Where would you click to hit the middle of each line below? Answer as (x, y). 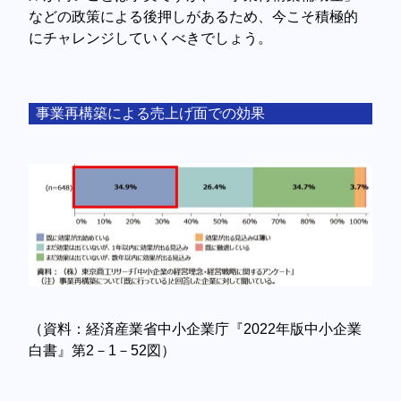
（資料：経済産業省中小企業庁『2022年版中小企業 (196, 329)
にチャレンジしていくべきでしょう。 (151, 38)
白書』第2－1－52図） (102, 351)
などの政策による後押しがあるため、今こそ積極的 (194, 16)
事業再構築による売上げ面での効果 (151, 113)
